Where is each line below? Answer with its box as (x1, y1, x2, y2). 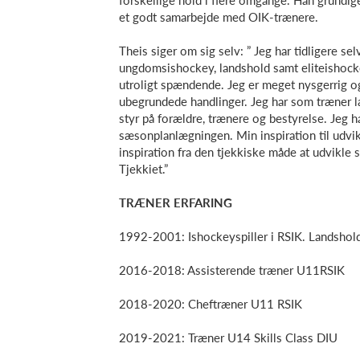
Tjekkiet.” (119, 162, 168, 176)
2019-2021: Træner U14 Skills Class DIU (119, 330, 337, 345)
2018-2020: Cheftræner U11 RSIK (119, 297, 302, 311)
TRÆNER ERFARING (119, 195, 232, 210)
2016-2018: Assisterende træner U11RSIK (119, 263, 345, 277)
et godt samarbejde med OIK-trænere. (119, 10, 318, 24)
